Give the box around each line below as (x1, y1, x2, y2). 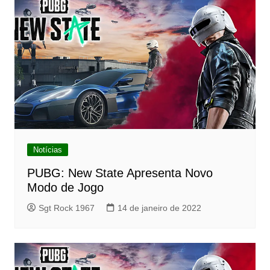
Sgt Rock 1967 (38, 203, 95, 213)
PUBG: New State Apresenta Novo (27, 166, 213, 180)
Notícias (33, 145, 62, 155)
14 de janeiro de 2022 (117, 203, 201, 213)
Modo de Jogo (27, 181, 104, 195)
